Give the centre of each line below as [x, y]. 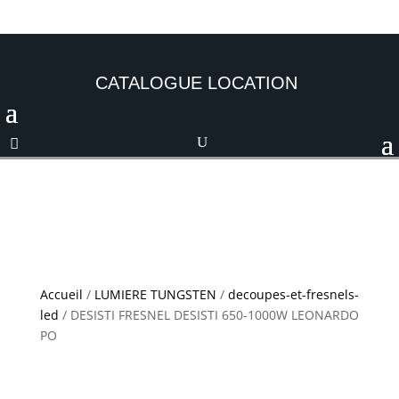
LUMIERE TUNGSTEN [155, 294]
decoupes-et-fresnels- [293, 294]
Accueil [61, 294]
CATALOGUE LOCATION [175, 82]
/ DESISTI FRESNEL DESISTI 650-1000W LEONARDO [208, 315]
